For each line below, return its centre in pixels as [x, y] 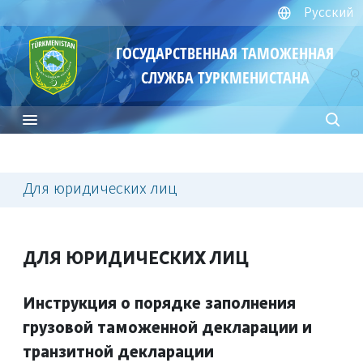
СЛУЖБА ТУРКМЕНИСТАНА [225, 78]
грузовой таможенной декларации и [167, 328]
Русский [329, 13]
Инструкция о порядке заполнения [159, 304]
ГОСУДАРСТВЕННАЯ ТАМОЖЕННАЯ [225, 53]
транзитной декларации [118, 352]
